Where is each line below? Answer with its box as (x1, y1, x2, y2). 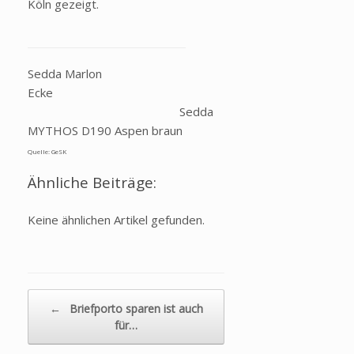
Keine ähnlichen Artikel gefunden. (28, 212, 205, 228)
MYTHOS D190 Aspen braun (28, 122, 183, 139)
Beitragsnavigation (28, 289, 118, 304)
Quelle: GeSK (28, 147, 66, 156)
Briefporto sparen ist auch (66, 301, 203, 317)
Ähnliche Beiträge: (28, 172, 156, 193)
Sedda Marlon (28, 66, 102, 82)
